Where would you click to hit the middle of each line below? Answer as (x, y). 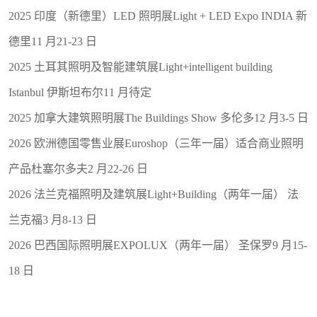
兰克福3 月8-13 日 (53, 219)
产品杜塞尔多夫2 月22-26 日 (78, 168)
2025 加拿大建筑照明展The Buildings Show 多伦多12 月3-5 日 (158, 117)
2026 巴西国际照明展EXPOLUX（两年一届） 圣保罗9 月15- (158, 245)
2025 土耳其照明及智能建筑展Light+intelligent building (140, 67)
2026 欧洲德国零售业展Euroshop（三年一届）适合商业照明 (156, 143)
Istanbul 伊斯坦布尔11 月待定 (80, 92)
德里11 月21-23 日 (53, 41)
